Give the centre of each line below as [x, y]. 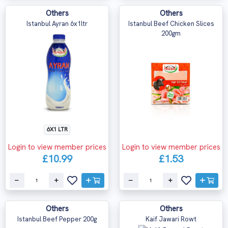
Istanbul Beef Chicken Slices [171, 24]
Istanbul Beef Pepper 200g [57, 219]
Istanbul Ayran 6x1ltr [57, 24]
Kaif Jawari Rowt [171, 219]
